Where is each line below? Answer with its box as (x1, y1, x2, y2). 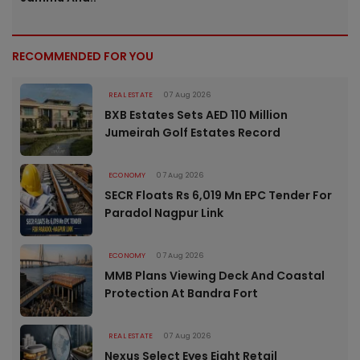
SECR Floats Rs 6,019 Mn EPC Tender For (104, 187, 332, 204)
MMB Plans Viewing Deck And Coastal (104, 268, 325, 284)
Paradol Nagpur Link (104, 205, 223, 222)
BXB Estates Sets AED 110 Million (104, 107, 288, 124)
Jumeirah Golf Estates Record (104, 125, 280, 141)
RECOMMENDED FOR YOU (12, 48, 153, 65)
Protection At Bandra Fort (104, 285, 258, 302)
